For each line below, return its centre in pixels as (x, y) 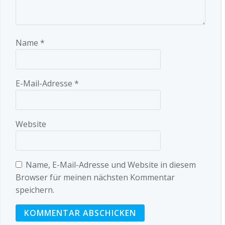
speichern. (35, 190)
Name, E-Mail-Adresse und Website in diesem (111, 165)
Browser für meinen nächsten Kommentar (95, 177)
